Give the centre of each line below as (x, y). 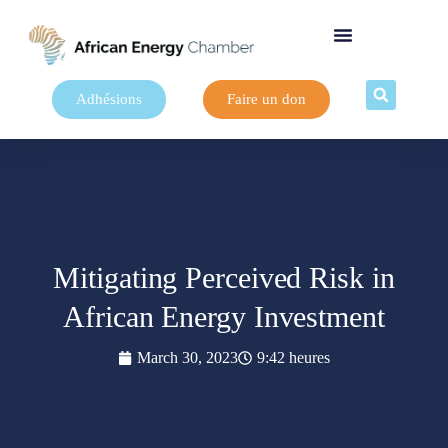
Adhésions (108, 99)
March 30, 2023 (187, 357)
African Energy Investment (224, 316)
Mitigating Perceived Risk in (224, 277)
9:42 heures (293, 357)
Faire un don (266, 99)
